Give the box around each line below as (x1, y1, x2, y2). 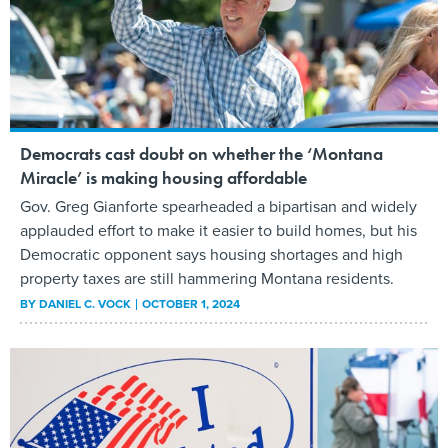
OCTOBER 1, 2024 (142, 295, 240, 314)
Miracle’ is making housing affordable (20, 166, 307, 190)
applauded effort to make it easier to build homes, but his (20, 219, 417, 243)
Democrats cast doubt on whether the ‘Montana (20, 142, 383, 166)
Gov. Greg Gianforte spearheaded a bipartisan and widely (20, 195, 417, 219)
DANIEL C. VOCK (39, 295, 131, 314)
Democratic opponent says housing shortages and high (20, 243, 403, 267)
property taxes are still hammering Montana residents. (20, 267, 394, 291)
